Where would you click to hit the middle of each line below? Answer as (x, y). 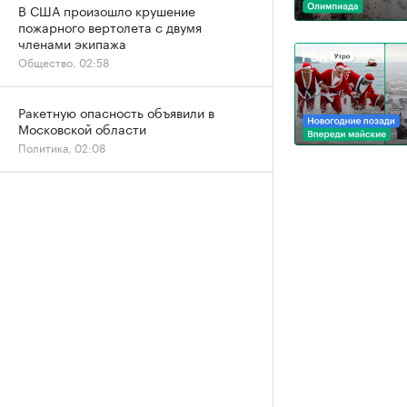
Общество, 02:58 (64, 61)
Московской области (82, 128)
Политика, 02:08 (62, 147)
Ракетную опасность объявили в (116, 112)
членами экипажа (72, 43)
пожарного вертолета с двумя (110, 26)
